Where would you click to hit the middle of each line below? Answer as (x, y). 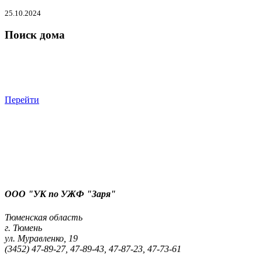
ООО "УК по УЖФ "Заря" (60, 194)
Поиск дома (35, 35)
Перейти (22, 100)
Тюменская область (44, 217)
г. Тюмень (23, 227)
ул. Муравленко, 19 (41, 238)
